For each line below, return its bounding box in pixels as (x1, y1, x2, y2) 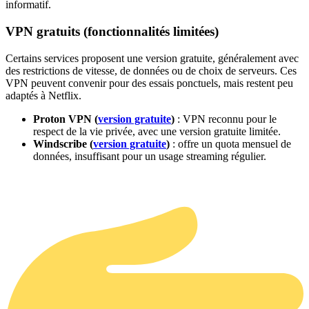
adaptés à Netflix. (6, 89, 81, 101)
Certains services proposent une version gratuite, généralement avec (6, 52, 299, 64)
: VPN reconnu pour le (175, 112, 277, 125)
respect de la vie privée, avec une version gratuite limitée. (33, 125, 281, 137)
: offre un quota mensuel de (170, 137, 291, 150)
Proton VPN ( (33, 112, 98, 125)
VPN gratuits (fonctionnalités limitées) (6, 23, 219, 39)
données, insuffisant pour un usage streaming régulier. (33, 150, 266, 162)
